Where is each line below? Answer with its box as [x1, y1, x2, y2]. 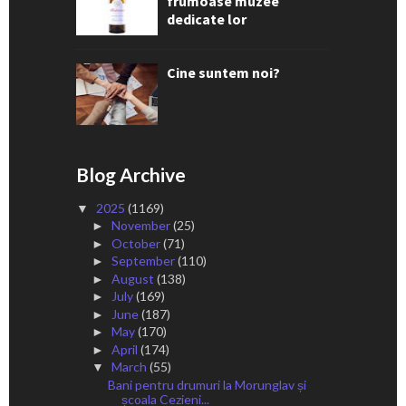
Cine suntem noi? [167, 63, 280, 82]
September [111, 253, 178, 269]
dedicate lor [167, 9, 246, 28]
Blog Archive [76, 162, 186, 186]
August [111, 270, 157, 286]
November [111, 217, 173, 234]
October [111, 235, 163, 251]
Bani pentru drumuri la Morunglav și [107, 376, 306, 392]
